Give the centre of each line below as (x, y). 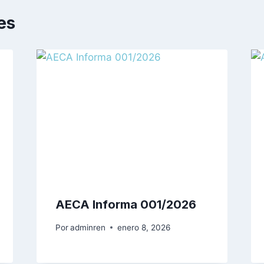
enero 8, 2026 (143, 227)
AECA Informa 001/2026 (126, 204)
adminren (88, 227)
